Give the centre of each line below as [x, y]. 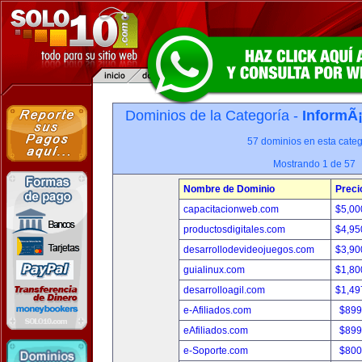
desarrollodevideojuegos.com [248, 250]
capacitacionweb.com [231, 209]
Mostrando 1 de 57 [314, 164]
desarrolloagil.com [224, 290]
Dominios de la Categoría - [214, 116]
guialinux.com [214, 270]
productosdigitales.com [234, 229]
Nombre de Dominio [229, 189]
